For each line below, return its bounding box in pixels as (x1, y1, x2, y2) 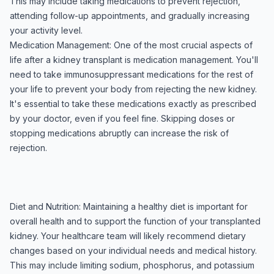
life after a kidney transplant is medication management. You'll (10, 54, 258, 65)
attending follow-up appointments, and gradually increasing (10, 10, 250, 21)
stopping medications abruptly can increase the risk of (10, 128, 229, 138)
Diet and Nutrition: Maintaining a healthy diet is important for (10, 201, 248, 212)
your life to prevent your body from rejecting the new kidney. (10, 84, 257, 94)
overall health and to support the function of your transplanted (10, 216, 261, 226)
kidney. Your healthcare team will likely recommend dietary (10, 231, 246, 241)
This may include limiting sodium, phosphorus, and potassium (10, 260, 254, 270)
